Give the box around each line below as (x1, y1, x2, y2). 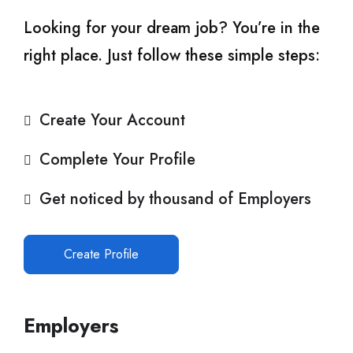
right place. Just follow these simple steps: (24, 43, 320, 67)
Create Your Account (39, 108, 185, 132)
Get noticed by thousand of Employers (39, 187, 311, 210)
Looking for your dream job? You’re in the (24, 16, 320, 39)
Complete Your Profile (39, 147, 195, 171)
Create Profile (64, 244, 139, 263)
